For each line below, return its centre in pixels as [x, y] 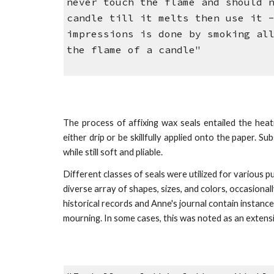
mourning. [83, 218]
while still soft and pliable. [113, 152]
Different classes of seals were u [128, 174]
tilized [206, 174]
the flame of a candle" [137, 50]
